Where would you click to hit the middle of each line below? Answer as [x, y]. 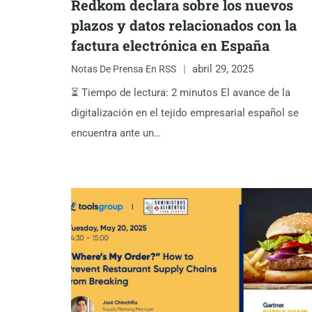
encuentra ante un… [116, 133]
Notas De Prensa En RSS [124, 69]
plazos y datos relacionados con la [184, 25]
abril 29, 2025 [223, 69]
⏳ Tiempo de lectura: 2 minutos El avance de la [181, 92]
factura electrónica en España [170, 45]
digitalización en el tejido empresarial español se [185, 112]
